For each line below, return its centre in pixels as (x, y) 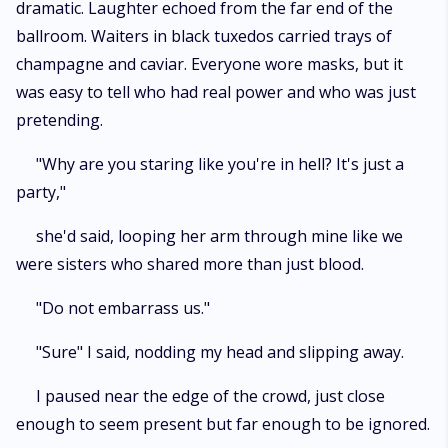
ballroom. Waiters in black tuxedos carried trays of (204, 36)
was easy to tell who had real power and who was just (216, 92)
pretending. (59, 120)
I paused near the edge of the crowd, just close (210, 396)
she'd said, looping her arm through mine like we (219, 236)
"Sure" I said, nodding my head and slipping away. (220, 352)
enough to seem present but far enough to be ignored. (223, 424)
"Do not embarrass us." (123, 308)
